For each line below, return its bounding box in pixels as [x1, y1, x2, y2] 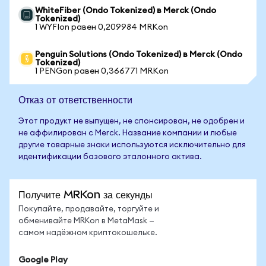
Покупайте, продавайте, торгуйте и [18, 205, 159, 213]
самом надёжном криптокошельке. [18, 229, 157, 237]
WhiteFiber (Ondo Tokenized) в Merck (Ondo [35, 7, 216, 15]
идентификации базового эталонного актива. [18, 153, 202, 161]
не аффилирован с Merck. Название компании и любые [18, 129, 237, 137]
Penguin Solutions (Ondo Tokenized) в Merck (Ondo [35, 50, 242, 59]
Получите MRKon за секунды [18, 188, 153, 201]
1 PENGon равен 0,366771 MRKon [35, 67, 169, 75]
